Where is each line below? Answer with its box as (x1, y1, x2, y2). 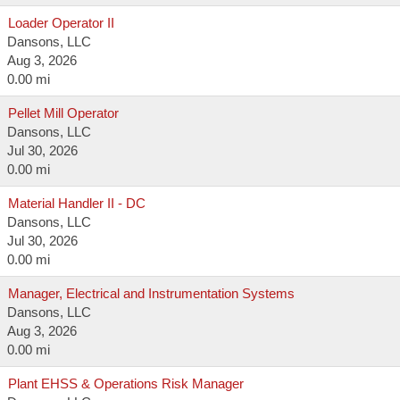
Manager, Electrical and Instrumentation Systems (8, 286, 295, 301)
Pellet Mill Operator (8, 105, 119, 121)
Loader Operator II (8, 15, 114, 30)
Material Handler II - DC (8, 196, 146, 211)
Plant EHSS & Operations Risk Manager (8, 376, 244, 391)
